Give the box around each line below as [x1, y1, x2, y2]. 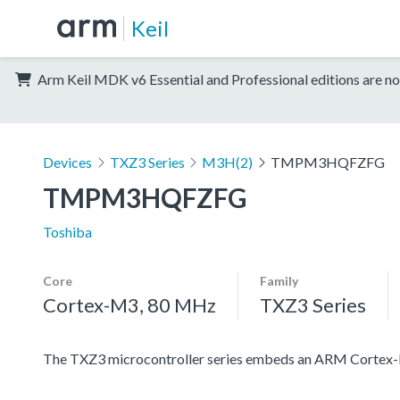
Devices [43, 153, 92, 171]
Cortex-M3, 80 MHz [43, 292, 216, 317]
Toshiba [43, 222, 92, 240]
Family [260, 272, 298, 288]
